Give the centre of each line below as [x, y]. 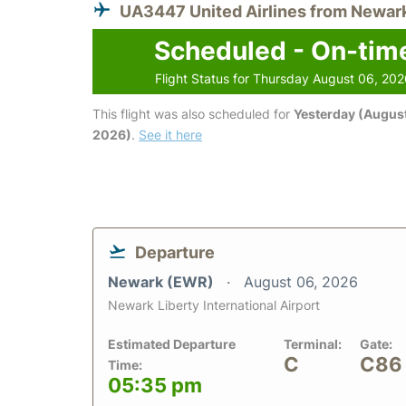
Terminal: [313, 343]
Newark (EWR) [163, 281]
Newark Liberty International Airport [214, 304]
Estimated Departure [172, 343]
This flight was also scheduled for [193, 113]
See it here [170, 134]
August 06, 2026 [301, 281]
